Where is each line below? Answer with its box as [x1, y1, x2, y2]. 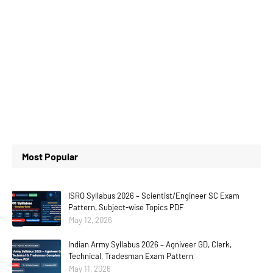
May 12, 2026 [69, 215, 112, 225]
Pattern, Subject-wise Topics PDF [68, 202, 183, 212]
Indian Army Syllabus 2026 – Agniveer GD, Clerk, [68, 239, 232, 249]
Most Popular [22, 151, 78, 162]
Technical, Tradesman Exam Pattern [68, 251, 193, 261]
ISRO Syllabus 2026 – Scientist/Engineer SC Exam [68, 191, 239, 200]
